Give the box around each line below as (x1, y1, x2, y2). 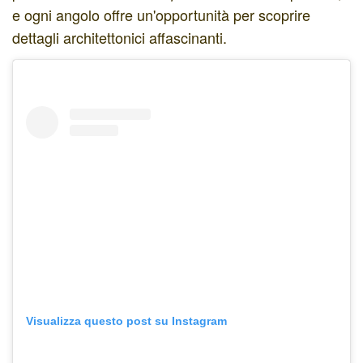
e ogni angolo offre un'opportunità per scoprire (12, 4, 310, 25)
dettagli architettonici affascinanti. (12, 27, 227, 48)
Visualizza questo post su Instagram (26, 314, 227, 327)
